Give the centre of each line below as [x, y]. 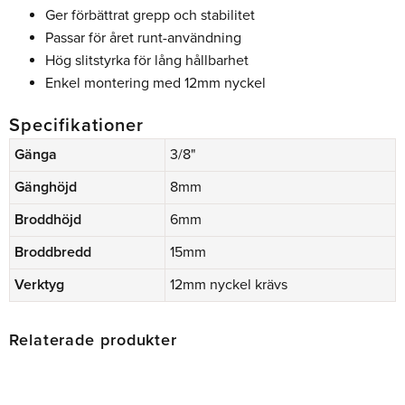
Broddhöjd [48, 219]
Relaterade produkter [93, 339]
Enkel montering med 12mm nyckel [155, 83]
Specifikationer [76, 125]
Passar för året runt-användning [143, 38]
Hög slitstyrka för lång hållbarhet [147, 60]
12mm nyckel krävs [229, 284]
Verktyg [39, 284]
